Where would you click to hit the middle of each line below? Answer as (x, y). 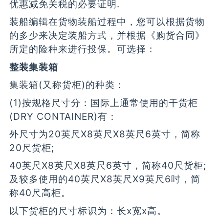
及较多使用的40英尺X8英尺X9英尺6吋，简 (105, 179)
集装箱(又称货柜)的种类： (67, 85)
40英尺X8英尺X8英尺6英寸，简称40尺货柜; (108, 165)
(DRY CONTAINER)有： (64, 116)
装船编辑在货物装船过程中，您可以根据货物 (107, 22)
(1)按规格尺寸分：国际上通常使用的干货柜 (104, 102)
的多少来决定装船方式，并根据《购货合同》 (107, 35)
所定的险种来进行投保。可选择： (83, 49)
